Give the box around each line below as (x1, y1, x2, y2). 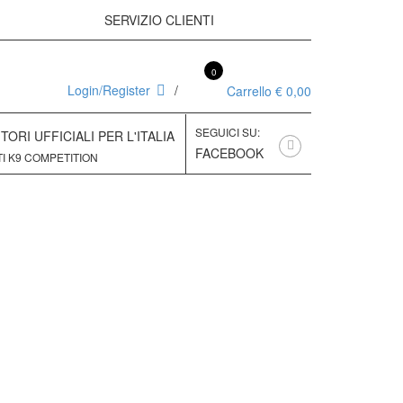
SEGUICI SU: (195, 124, 260, 139)
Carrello (227, 82, 272, 100)
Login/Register (67, 81, 150, 99)
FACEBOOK (195, 144, 264, 162)
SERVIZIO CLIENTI (104, 11, 218, 29)
